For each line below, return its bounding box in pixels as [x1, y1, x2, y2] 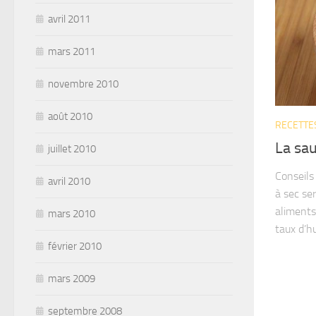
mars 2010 [48, 207, 95, 220]
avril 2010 [48, 174, 90, 188]
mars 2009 [48, 272, 95, 285]
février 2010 [48, 239, 102, 253]
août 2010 [48, 109, 92, 123]
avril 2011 [48, 12, 90, 25]
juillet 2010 [48, 142, 96, 155]
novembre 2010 [48, 77, 119, 90]
